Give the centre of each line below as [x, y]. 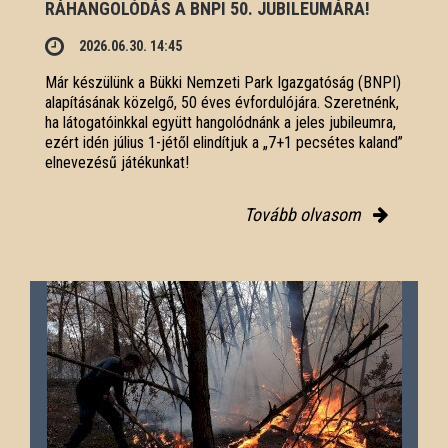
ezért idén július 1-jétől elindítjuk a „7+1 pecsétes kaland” [224, 142]
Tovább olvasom [304, 214]
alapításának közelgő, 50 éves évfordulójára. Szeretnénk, [222, 102]
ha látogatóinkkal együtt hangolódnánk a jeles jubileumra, [220, 122]
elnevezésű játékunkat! [117, 162]
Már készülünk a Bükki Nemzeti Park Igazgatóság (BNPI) [223, 82]
